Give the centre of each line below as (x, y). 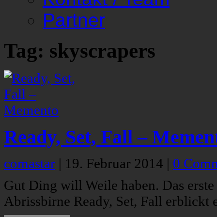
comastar (30, 163)
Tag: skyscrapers (80, 51)
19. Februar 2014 (116, 163)
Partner (74, 20)
